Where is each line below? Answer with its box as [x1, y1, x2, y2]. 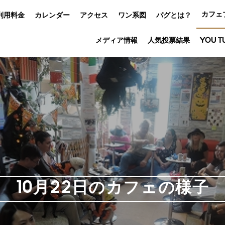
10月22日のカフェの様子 [16, 181, 209, 197]
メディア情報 [95, 38, 138, 45]
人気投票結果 [148, 38, 190, 45]
